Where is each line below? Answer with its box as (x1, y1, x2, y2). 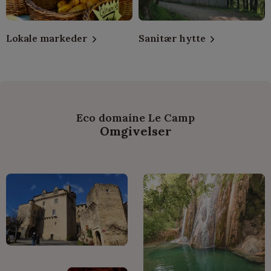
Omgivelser (99, 123, 172, 139)
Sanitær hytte (139, 32, 206, 45)
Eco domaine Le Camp (76, 110, 195, 125)
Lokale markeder (6, 32, 88, 45)
